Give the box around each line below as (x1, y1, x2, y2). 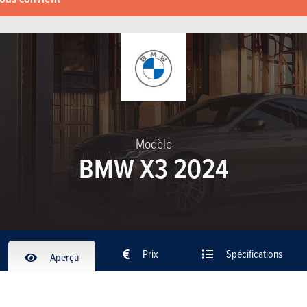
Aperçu (48, 249, 79, 265)
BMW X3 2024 (78, 148, 229, 188)
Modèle (135, 134, 172, 153)
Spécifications (224, 245, 282, 261)
